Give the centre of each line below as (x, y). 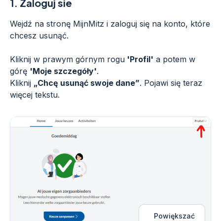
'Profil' (139, 59)
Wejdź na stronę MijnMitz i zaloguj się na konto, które (110, 24)
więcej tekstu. (35, 95)
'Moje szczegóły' (63, 71)
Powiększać (174, 216)
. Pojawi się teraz (171, 83)
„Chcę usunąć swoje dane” (87, 83)
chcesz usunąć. (39, 36)
